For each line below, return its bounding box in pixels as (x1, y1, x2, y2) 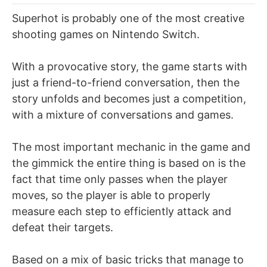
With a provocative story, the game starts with (12, 60, 247, 73)
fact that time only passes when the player (12, 172, 228, 185)
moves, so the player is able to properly (12, 188, 210, 201)
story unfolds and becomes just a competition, (12, 92, 246, 105)
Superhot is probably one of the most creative (12, 11, 244, 24)
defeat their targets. (12, 221, 113, 234)
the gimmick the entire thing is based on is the (12, 156, 246, 169)
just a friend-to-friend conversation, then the (12, 76, 240, 89)
